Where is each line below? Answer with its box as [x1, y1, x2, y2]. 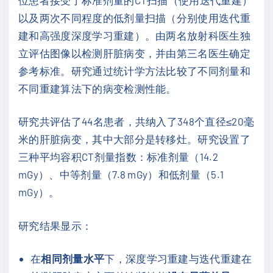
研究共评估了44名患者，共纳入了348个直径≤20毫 [18, 115, 255, 128]
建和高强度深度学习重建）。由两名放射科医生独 [18, 29, 251, 41]
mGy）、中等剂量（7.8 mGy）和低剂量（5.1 [18, 168, 224, 181]
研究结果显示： [18, 219, 93, 232]
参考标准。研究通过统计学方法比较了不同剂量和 [18, 64, 251, 77]
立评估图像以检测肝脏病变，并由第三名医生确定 [18, 46, 251, 59]
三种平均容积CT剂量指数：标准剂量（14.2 [18, 151, 219, 163]
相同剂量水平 [41, 252, 105, 265]
